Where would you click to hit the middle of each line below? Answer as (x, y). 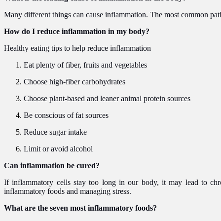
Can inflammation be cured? (52, 165)
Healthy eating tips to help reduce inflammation (77, 48)
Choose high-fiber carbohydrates (74, 81)
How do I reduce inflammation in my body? (77, 31)
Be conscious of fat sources (66, 115)
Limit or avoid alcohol (58, 148)
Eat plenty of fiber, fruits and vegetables (85, 65)
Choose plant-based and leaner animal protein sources (107, 98)
